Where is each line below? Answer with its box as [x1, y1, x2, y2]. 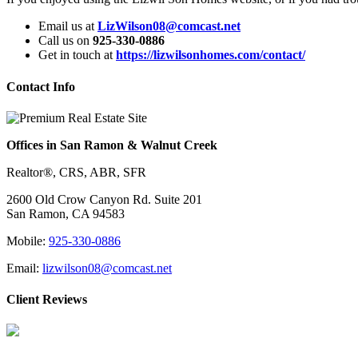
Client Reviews [6, 292, 87, 307]
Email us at [38, 19, 97, 34]
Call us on [38, 34, 93, 48]
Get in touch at [38, 48, 116, 62]
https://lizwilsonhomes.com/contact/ [116, 48, 305, 62]
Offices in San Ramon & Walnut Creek [6, 137, 217, 152]
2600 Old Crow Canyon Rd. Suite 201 [6, 192, 202, 206]
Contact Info [6, 79, 75, 93]
